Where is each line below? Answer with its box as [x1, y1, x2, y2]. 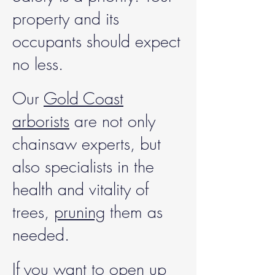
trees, [12, 201, 54, 223]
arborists [12, 110, 69, 132]
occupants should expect [12, 31, 180, 52]
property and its [12, 8, 119, 29]
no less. [12, 53, 63, 75]
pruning [54, 201, 105, 223]
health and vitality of [12, 179, 149, 200]
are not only [69, 110, 155, 132]
